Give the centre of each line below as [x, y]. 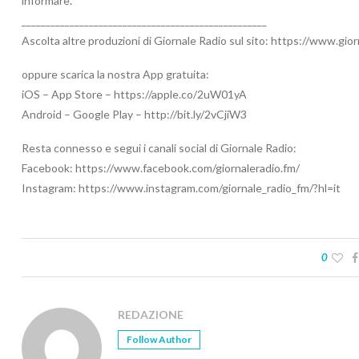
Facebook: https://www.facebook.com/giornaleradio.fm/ [161, 168]
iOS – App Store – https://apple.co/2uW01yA [134, 95]
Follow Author [159, 340]
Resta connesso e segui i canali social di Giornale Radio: [159, 148]
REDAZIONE [151, 315]
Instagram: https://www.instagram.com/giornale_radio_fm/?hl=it [181, 188]
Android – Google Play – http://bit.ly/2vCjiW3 [134, 115]
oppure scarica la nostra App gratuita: [115, 75]
